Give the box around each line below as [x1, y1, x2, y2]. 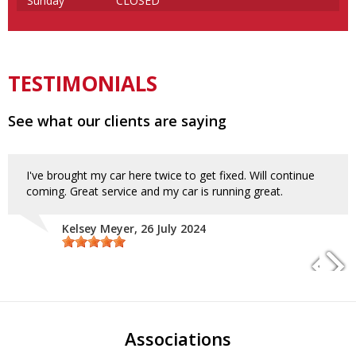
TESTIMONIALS [8, 68, 157, 98]
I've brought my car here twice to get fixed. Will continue [26, 168, 315, 184]
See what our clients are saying [8, 111, 226, 131]
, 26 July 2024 [134, 221, 206, 237]
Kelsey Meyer [62, 221, 134, 237]
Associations [125, 327, 231, 351]
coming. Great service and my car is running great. [26, 184, 283, 199]
